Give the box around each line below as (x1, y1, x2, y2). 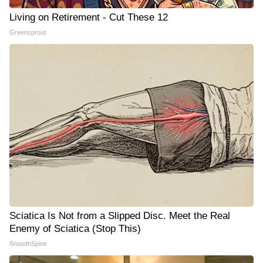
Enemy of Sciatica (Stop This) (9, 222, 141, 234)
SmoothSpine (9, 240, 47, 247)
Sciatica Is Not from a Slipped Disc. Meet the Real (9, 210, 230, 221)
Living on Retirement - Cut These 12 (9, 11, 168, 23)
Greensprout (9, 28, 46, 36)
